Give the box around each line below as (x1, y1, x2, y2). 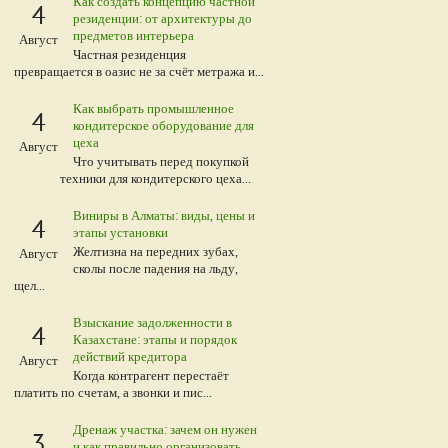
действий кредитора (73, 348, 187, 364)
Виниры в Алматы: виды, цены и (73, 207, 255, 223)
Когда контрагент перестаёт (73, 367, 229, 383)
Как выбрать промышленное (73, 100, 234, 116)
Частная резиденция (73, 46, 186, 62)
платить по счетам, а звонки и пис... (14, 384, 212, 400)
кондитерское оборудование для (73, 117, 254, 133)
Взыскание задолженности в (73, 314, 232, 330)
